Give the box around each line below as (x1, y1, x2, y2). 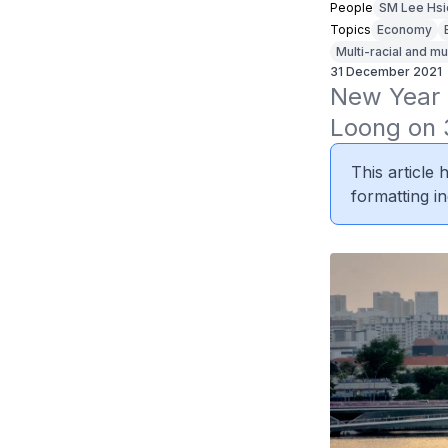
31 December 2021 (329, 64, 442, 79)
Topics (329, 22, 371, 37)
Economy (376, 22, 432, 37)
